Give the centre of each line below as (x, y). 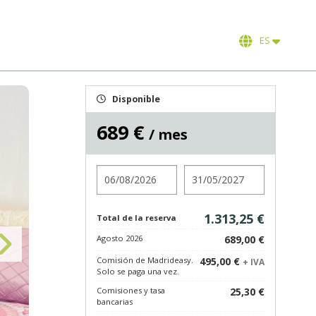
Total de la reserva (136, 218)
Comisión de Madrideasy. (145, 260)
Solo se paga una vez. (138, 271)
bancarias (115, 302)
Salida (199, 171)
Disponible (136, 99)
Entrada (116, 171)
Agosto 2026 (120, 238)
